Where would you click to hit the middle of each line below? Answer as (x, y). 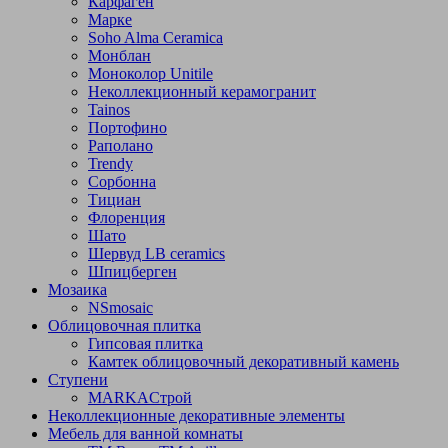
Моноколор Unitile (150, 73)
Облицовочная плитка (124, 325)
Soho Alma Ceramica (155, 37)
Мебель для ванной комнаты (145, 433)
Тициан (114, 199)
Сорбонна (122, 181)
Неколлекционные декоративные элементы (196, 415)
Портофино (127, 127)
